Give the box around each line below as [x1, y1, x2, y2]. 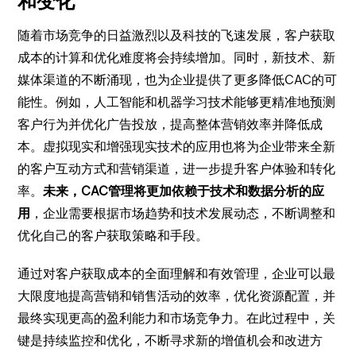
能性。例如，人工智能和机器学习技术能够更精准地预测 [17, 95, 336, 110]
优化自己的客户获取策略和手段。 [17, 228, 209, 243]
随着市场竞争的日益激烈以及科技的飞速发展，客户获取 [17, 28, 336, 43]
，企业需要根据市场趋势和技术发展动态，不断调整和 [30, 206, 336, 221]
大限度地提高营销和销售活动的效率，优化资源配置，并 [17, 288, 336, 304]
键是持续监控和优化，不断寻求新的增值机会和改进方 [17, 333, 323, 348]
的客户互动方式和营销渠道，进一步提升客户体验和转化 [17, 161, 336, 176]
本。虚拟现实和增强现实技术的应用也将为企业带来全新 [17, 139, 336, 154]
